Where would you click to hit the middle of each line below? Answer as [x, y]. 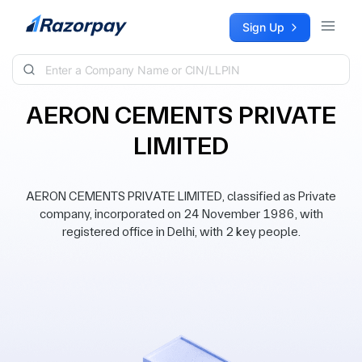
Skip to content [53, 21]
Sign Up [263, 27]
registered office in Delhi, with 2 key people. [181, 232]
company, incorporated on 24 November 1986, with [181, 214]
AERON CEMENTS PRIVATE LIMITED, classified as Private [181, 196]
